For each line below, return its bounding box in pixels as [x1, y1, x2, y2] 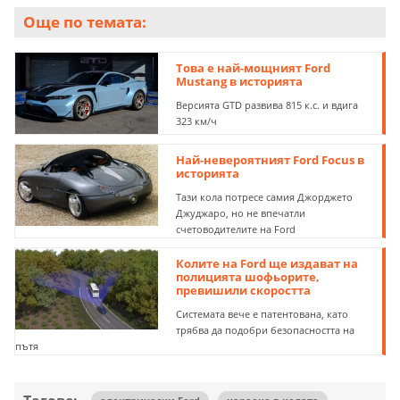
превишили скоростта [176, 282, 312, 299]
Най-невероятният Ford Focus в [176, 152, 365, 169]
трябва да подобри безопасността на [176, 323, 355, 337]
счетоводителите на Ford [176, 222, 296, 237]
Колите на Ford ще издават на [176, 255, 359, 272]
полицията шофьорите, [176, 269, 321, 286]
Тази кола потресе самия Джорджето [176, 190, 354, 204]
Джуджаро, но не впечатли [176, 206, 306, 221]
